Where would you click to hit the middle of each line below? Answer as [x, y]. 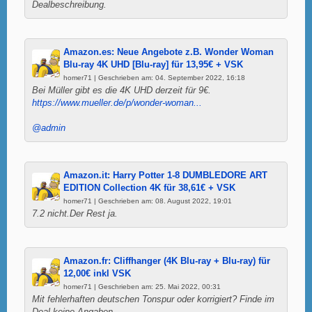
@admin [49, 128]
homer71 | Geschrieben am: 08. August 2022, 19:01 [148, 201]
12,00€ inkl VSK [97, 273]
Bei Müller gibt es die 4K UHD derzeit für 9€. [122, 90]
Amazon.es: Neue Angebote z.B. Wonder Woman [169, 52]
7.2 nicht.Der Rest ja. [75, 213]
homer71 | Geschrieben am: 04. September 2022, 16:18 [154, 77]
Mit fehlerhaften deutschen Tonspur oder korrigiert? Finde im [153, 299]
